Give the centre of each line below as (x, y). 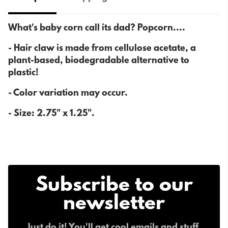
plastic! (23, 74)
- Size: (22, 114)
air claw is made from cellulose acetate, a (108, 49)
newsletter (114, 205)
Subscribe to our (114, 186)
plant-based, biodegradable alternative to (99, 61)
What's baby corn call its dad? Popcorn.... (97, 29)
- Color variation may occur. (68, 94)
